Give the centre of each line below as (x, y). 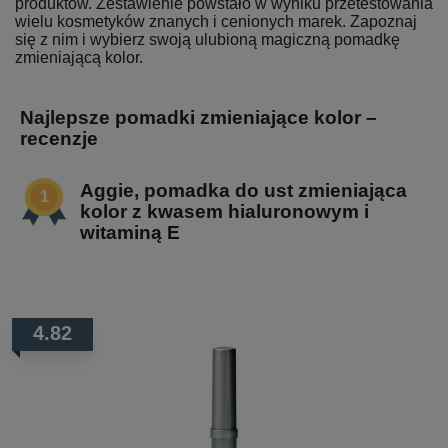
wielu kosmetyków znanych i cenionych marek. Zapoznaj (216, 21)
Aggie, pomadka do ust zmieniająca (243, 190)
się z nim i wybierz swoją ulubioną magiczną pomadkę (207, 39)
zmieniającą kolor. (79, 57)
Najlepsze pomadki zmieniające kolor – (198, 117)
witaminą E (130, 232)
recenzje (59, 138)
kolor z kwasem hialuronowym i (224, 211)
